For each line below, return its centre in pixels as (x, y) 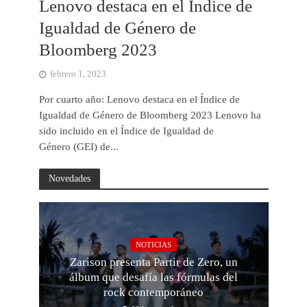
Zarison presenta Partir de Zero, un (153, 262)
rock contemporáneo (153, 292)
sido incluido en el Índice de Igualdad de (126, 131)
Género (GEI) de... (78, 147)
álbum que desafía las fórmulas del (153, 277)
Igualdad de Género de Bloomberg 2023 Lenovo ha (150, 115)
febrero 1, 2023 (78, 74)
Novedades (69, 179)
